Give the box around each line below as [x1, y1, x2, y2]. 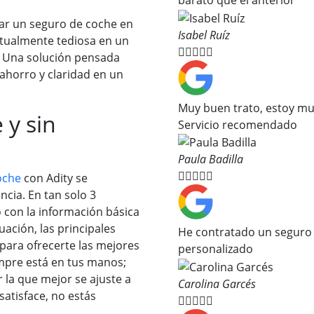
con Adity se [21, 170, 88, 186]
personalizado [178, 241, 253, 257]
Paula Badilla [178, 151, 243, 168]
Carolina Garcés [178, 276, 256, 292]
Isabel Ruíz [178, 27, 230, 43]
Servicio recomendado [178, 116, 297, 132]
